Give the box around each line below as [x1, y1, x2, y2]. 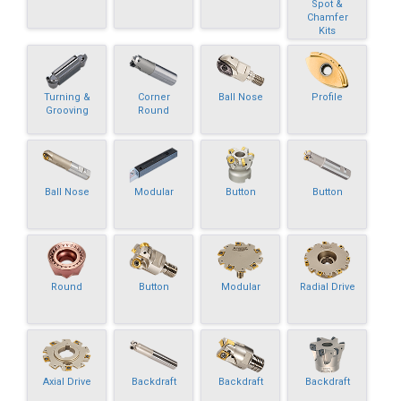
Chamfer [306, 12, 348, 24]
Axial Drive [42, 375, 91, 388]
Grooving [45, 104, 89, 116]
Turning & [43, 90, 90, 103]
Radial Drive [299, 280, 355, 293]
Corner [137, 90, 170, 103]
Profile [311, 90, 344, 103]
